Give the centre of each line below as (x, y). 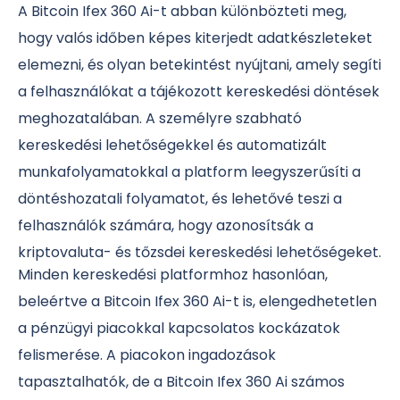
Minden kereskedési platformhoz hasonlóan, (173, 274)
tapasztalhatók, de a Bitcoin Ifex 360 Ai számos (181, 381)
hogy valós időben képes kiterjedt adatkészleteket (195, 37)
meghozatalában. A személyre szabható (160, 118)
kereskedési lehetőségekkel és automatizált (172, 145)
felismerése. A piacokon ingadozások (147, 354)
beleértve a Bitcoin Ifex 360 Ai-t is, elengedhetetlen (197, 301)
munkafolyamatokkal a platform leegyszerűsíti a (189, 171)
